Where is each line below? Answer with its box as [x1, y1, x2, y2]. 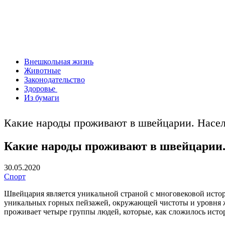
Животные [24, 66, 61, 75]
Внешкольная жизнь [24, 57, 93, 66]
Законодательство [24, 75, 85, 84]
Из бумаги [24, 93, 59, 102]
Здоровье [24, 84, 57, 93]
